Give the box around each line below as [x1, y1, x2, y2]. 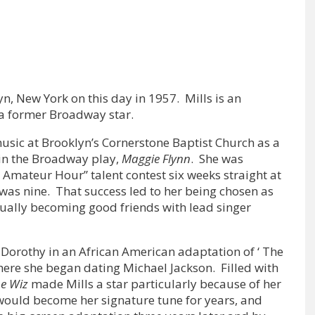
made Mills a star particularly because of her [31, 276, 281, 292]
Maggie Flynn [122, 150, 191, 167]
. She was [191, 150, 243, 167]
